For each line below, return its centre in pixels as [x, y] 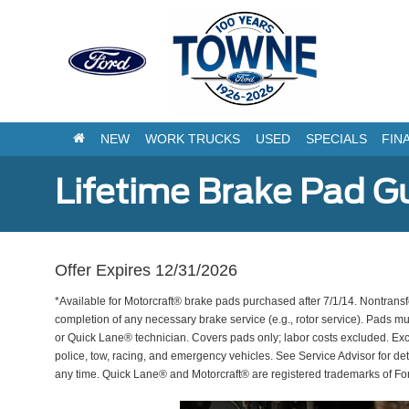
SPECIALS [336, 139]
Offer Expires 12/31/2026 [146, 270]
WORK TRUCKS [192, 139]
